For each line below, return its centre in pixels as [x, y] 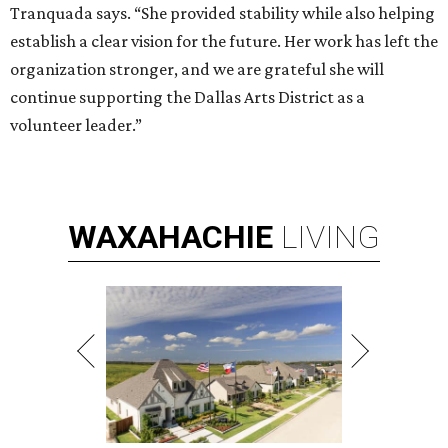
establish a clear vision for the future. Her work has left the [224, 41]
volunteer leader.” [76, 125]
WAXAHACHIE [170, 237]
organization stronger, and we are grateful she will [197, 69]
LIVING [330, 237]
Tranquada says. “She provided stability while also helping [222, 13]
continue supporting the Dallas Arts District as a [187, 97]
